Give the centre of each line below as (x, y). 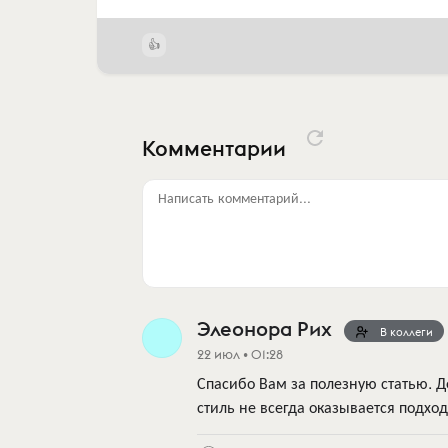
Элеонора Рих (264, 328)
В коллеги (406, 331)
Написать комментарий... (234, 196)
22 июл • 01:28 (240, 353)
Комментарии (216, 148)
